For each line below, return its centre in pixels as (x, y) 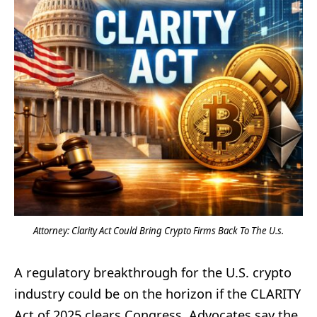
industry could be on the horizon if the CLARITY (157, 293)
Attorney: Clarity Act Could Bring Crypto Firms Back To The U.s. (158, 230)
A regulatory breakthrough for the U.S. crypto (153, 272)
